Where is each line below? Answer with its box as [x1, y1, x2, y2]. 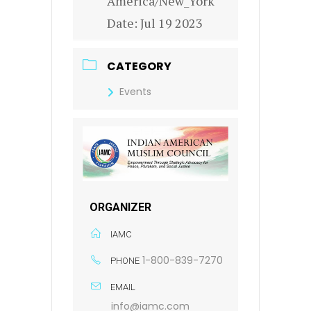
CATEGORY [107, 58, 171, 75]
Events [119, 85, 151, 99]
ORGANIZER [90, 201, 151, 214]
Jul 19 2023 [140, 15, 203, 32]
